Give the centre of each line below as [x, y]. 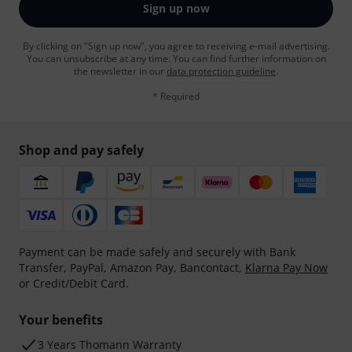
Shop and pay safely [81, 150]
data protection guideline [221, 71]
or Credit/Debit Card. [74, 284]
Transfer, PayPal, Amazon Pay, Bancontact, [132, 268]
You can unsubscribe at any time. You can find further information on [176, 59]
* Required [176, 97]
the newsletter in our [120, 71]
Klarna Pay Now [286, 268]
